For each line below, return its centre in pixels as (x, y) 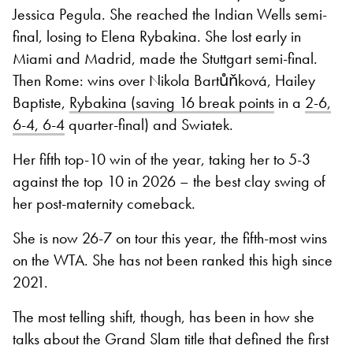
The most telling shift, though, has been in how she (163, 316)
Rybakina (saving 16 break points (172, 102)
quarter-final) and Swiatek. (149, 124)
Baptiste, (41, 102)
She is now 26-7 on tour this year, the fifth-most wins (170, 238)
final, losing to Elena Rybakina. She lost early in (157, 36)
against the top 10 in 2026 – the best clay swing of (169, 181)
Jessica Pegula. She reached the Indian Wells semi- (170, 14)
